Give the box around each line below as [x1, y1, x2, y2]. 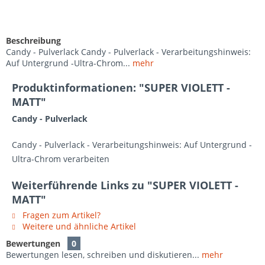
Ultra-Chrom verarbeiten [12, 153, 109, 164]
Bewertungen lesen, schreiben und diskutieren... [6, 249, 199, 260]
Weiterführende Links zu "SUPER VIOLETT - [12, 178, 238, 192]
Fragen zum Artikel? [20, 209, 101, 221]
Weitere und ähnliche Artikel [20, 221, 136, 232]
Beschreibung [6, 35, 61, 46]
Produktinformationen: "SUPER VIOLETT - [12, 80, 230, 95]
